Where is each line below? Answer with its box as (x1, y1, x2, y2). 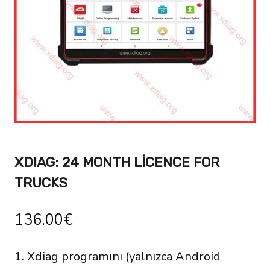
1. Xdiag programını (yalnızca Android (14, 248, 221, 265)
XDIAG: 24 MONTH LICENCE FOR (14, 154, 219, 171)
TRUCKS (14, 174, 67, 191)
